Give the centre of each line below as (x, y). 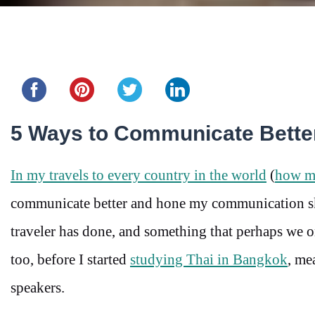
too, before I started (70, 260)
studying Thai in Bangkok (209, 260)
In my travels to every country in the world (139, 175)
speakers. (39, 288)
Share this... (30, 59)
